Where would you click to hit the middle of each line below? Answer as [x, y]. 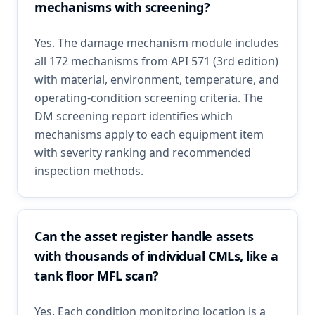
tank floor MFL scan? [97, 276]
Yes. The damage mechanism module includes [157, 43]
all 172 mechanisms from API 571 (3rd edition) [156, 61]
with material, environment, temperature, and [157, 79]
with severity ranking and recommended [143, 153]
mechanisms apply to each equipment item [149, 134]
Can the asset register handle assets [144, 236]
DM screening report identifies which [134, 116]
